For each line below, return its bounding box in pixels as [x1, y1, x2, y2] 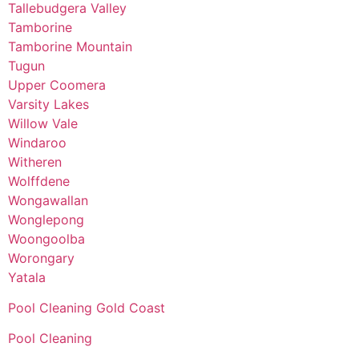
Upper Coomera [8, 76, 106, 93]
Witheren [8, 153, 62, 170]
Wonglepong [8, 211, 84, 228]
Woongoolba [8, 230, 85, 247]
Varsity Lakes [8, 95, 89, 112]
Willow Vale [8, 115, 78, 131]
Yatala [8, 268, 46, 285]
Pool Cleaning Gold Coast [8, 300, 165, 317]
